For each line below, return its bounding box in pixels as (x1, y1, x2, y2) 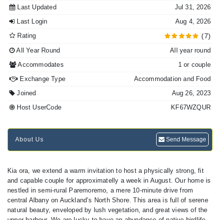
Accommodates (16, 61, 64, 68)
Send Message (165, 136, 206, 143)
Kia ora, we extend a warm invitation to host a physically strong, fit (7, 167, 204, 174)
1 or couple (178, 61, 211, 68)
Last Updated (15, 3, 56, 11)
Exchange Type (18, 75, 66, 82)
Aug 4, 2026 (175, 18, 211, 25)
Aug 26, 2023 (171, 89, 211, 97)
